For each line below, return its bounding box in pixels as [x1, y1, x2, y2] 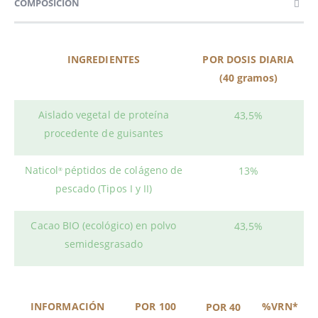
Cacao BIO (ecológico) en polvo [31, 218, 177, 232]
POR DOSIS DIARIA [202, 52, 295, 66]
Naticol [24, 163, 59, 177]
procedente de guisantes [43, 126, 164, 140]
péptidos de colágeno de [64, 163, 183, 177]
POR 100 [135, 299, 176, 313]
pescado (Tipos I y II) [55, 181, 153, 195]
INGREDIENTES [67, 52, 140, 66]
